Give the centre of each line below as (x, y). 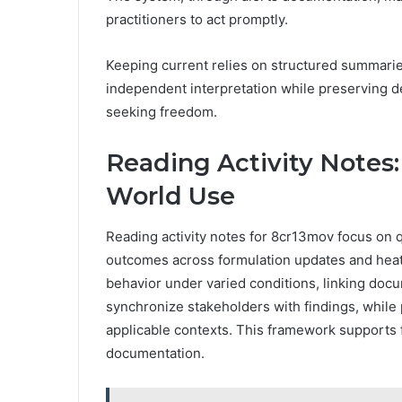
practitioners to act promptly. (197, 20)
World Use (170, 197)
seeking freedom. (162, 112)
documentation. (155, 353)
